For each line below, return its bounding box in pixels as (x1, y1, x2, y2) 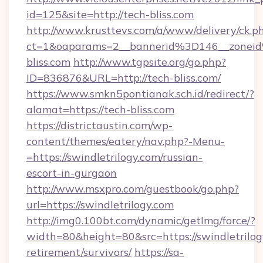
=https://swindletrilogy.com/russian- (26, 150, 203, 164)
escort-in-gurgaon (26, 166, 117, 180)
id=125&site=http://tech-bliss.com (26, 8, 194, 21)
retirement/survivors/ (26, 245, 131, 259)
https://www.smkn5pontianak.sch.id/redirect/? (26, 87, 254, 100)
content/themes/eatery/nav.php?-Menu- (26, 134, 225, 148)
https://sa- (134, 245, 184, 259)
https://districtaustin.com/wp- (26, 119, 173, 132)
